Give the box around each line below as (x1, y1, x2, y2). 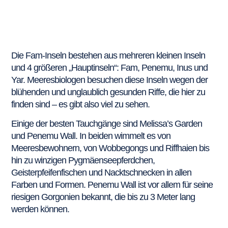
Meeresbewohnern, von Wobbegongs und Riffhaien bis (11, 143, 210, 154)
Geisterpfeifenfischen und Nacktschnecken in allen (11, 167, 192, 178)
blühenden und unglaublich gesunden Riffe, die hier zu (11, 87, 206, 97)
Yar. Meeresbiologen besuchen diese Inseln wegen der (11, 75, 208, 85)
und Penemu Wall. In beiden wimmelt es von (11, 131, 171, 141)
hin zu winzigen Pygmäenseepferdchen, (11, 155, 155, 166)
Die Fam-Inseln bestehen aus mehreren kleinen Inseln (11, 50, 206, 61)
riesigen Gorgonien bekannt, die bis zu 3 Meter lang (11, 192, 195, 203)
